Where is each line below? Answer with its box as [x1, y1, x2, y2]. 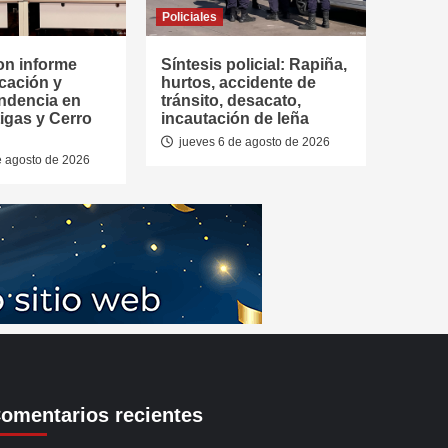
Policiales [162, 9, 217, 24]
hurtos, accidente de [161, 73, 316, 91]
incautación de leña [161, 109, 309, 127]
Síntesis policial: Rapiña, [161, 55, 347, 73]
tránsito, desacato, [161, 91, 301, 109]
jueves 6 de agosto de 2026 [176, 134, 330, 149]
